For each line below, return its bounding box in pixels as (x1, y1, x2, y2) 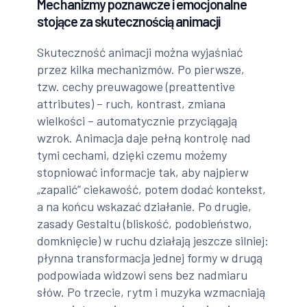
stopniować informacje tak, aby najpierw (37, 164, 249, 180)
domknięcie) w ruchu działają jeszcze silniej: (37, 233, 269, 249)
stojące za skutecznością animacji (37, 13, 220, 30)
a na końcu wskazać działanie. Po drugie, (37, 199, 252, 214)
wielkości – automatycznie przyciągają (37, 113, 238, 129)
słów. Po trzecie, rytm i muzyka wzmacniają (37, 284, 266, 300)
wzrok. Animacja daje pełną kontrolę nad (37, 130, 251, 146)
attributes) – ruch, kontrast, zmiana (37, 96, 226, 112)
